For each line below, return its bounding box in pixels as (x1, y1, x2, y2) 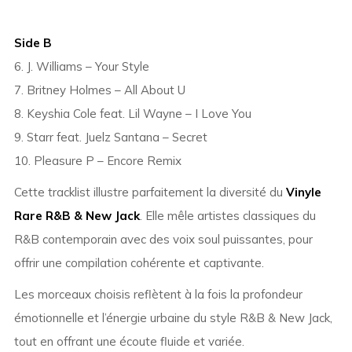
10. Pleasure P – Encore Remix (13, 153, 181, 169)
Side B (13, 35, 52, 51)
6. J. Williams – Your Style (13, 59, 149, 75)
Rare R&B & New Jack (13, 208, 140, 224)
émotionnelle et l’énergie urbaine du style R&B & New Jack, (13, 310, 332, 326)
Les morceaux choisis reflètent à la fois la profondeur (13, 287, 302, 302)
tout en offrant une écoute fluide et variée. (13, 334, 244, 350)
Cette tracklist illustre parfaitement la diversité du (13, 185, 286, 200)
